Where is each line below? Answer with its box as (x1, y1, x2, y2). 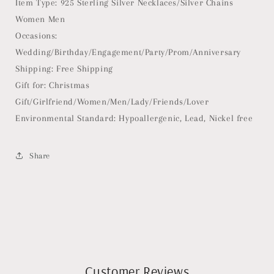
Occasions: (15, 31, 57, 40)
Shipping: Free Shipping (15, 64, 116, 73)
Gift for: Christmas (15, 80, 90, 90)
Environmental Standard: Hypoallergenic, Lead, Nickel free (15, 113, 256, 123)
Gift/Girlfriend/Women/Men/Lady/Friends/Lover (15, 97, 212, 106)
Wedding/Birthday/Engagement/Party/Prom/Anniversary (15, 47, 244, 57)
